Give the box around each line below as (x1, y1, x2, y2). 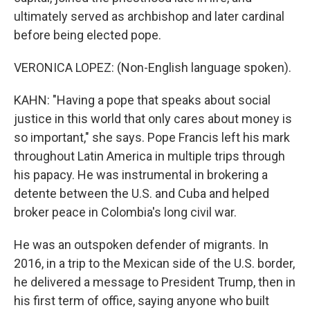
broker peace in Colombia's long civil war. (14, 205, 237, 219)
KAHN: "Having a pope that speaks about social (14, 93, 271, 107)
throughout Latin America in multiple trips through (14, 149, 285, 163)
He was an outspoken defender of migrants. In (14, 237, 268, 252)
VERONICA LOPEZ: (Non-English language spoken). (14, 60, 291, 75)
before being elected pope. (14, 28, 161, 42)
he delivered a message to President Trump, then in (14, 275, 295, 289)
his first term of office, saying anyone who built (14, 293, 269, 308)
